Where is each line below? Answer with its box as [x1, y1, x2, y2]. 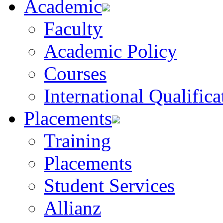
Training [44, 130, 111, 151]
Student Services [44, 175, 175, 196]
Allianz [44, 197, 101, 219]
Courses [44, 63, 107, 84]
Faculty [44, 18, 103, 39]
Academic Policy [44, 40, 177, 62]
